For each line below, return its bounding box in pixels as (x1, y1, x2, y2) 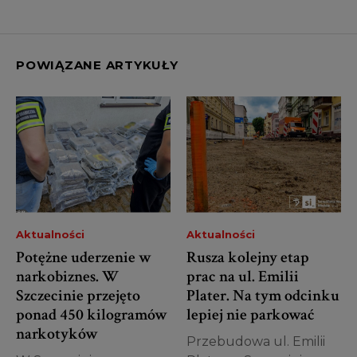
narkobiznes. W (16, 265, 119, 287)
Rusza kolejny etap (186, 246, 309, 268)
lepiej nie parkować (186, 304, 315, 325)
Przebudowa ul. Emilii (186, 333, 325, 349)
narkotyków (16, 323, 98, 344)
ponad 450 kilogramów (16, 304, 167, 325)
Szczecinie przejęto (16, 284, 140, 306)
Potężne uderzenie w (16, 246, 151, 268)
